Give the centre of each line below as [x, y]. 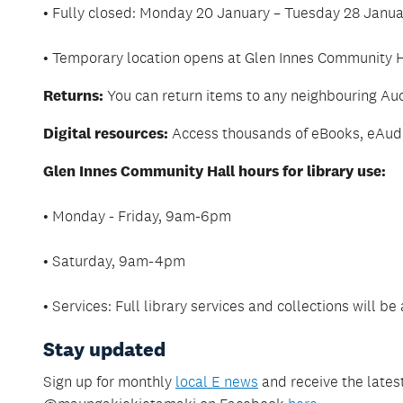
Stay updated [104, 349]
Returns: [73, 95]
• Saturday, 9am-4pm [114, 260]
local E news [217, 381]
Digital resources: [106, 133]
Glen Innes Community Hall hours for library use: [215, 171]
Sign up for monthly [109, 381]
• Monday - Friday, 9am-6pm [137, 215]
